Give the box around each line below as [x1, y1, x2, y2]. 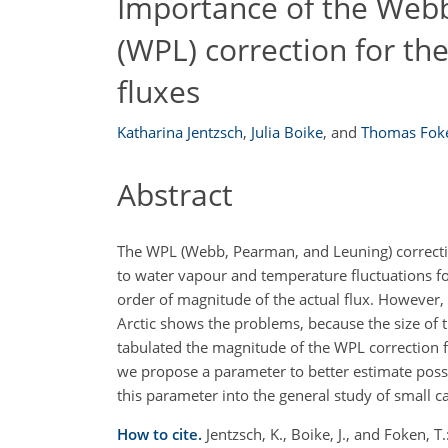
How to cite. [117, 423, 206, 444]
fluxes [117, 70, 200, 112]
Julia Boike [251, 122, 323, 142]
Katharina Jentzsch [117, 122, 243, 142]
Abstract [117, 174, 233, 215]
